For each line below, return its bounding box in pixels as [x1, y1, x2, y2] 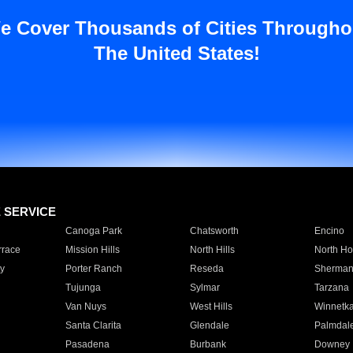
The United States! [93, 43, 260, 64]
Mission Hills [65, 244, 120, 255]
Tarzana [314, 282, 349, 293]
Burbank [189, 339, 226, 350]
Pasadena [65, 339, 110, 350]
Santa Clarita [65, 320, 121, 331]
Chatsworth [189, 225, 239, 236]
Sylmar [189, 282, 220, 293]
